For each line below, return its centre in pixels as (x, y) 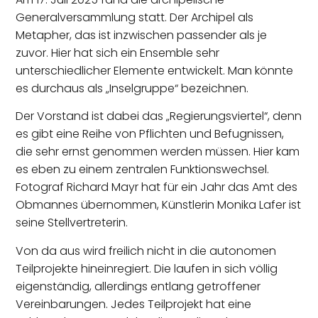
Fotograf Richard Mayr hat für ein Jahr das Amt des (157, 187)
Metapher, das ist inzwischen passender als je (142, 35)
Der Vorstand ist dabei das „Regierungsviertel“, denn (159, 116)
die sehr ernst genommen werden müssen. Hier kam (158, 152)
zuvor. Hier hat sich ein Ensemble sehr (118, 53)
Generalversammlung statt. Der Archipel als (135, 18)
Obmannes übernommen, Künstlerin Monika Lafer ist (159, 205)
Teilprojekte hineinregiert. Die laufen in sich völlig (147, 268)
